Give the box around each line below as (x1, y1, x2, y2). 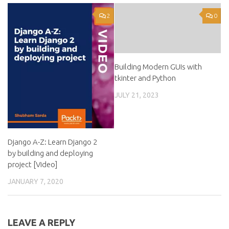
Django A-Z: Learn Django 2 (8, 137, 97, 146)
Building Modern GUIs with (114, 62, 202, 71)
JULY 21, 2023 (114, 90, 159, 99)
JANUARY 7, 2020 (8, 177, 63, 186)
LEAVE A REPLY (8, 217, 75, 228)
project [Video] (8, 159, 57, 169)
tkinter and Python (114, 73, 176, 82)
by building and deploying (8, 148, 93, 157)
